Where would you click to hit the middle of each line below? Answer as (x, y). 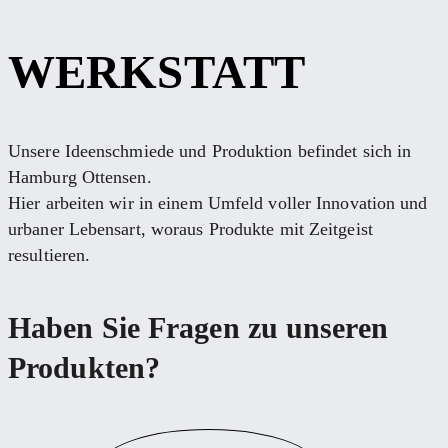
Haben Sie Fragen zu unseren (198, 327)
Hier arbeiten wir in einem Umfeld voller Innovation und (218, 202)
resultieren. (49, 254)
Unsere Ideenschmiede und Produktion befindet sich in (210, 150)
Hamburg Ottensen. (80, 176)
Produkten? (84, 367)
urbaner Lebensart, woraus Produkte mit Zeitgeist (190, 228)
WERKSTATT (156, 71)
